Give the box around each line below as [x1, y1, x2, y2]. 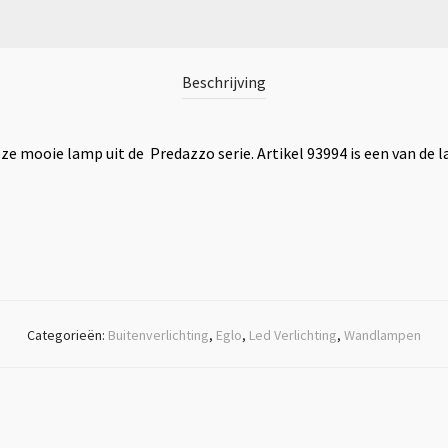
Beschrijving [182, 72, 266, 92]
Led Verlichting [249, 326, 337, 344]
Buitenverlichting [108, 326, 209, 344]
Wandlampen [344, 326, 421, 344]
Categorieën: [27, 326, 108, 344]
